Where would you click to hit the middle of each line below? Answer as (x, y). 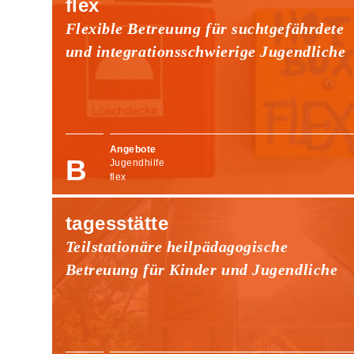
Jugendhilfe (137, 163)
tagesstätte (117, 223)
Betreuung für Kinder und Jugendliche (201, 269)
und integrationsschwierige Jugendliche (205, 51)
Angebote (133, 149)
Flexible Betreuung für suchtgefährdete (205, 28)
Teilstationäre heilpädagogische (177, 246)
